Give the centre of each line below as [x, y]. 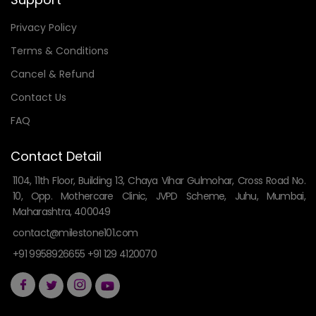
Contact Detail [56, 157]
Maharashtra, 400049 [62, 212]
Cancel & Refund [53, 74]
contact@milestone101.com [75, 233]
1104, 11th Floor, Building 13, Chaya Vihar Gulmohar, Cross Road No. [159, 181]
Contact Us [38, 98]
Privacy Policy [44, 28]
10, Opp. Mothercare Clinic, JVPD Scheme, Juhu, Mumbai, [159, 196]
